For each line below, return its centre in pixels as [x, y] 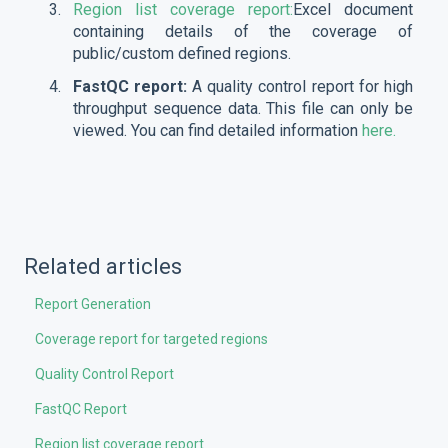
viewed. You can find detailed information [217, 130]
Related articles [103, 266]
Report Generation [93, 303]
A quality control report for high [300, 86]
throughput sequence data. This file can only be [243, 108]
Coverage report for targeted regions [152, 338]
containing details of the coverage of [243, 31]
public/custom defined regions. [182, 53]
